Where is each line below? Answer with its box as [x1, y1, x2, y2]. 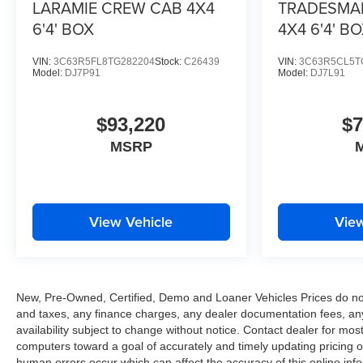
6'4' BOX [32, 16, 94, 41]
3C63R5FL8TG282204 [53, 55, 155, 67]
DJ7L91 [310, 66, 345, 79]
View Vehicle [89, 211, 173, 232]
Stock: [155, 55, 184, 67]
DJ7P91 [65, 66, 100, 79]
